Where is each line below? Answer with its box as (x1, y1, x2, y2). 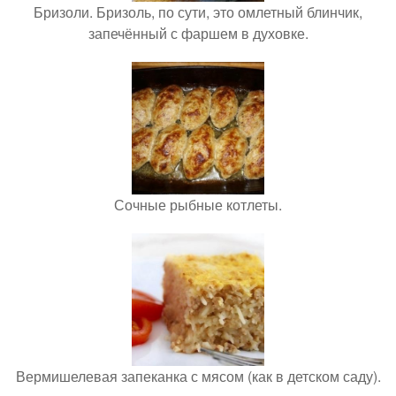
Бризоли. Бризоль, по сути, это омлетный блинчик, (34, 2, 362, 22)
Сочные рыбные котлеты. (114, 194, 282, 215)
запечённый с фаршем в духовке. (88, 23, 308, 43)
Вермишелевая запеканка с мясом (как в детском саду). (15, 366, 381, 386)
